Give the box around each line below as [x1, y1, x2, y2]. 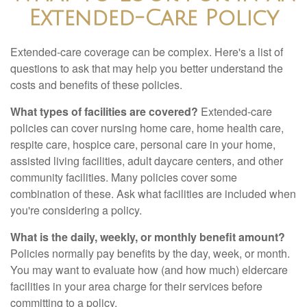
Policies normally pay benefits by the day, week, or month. [10, 245, 290, 261]
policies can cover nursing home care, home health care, [10, 120, 284, 136]
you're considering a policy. [10, 202, 142, 218]
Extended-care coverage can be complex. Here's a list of [10, 44, 283, 60]
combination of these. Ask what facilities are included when [10, 186, 296, 201]
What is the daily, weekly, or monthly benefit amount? [10, 229, 285, 245]
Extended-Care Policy [29, 6, 278, 30]
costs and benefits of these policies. [10, 77, 182, 93]
